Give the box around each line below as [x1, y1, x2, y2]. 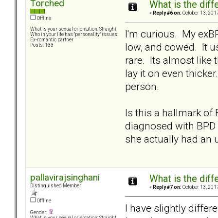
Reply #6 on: [153, 10, 182, 16]
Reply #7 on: [153, 184, 182, 190]
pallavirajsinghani [30, 172, 100, 183]
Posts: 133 [30, 42, 54, 48]
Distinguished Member [30, 183, 81, 189]
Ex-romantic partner [30, 37, 73, 43]
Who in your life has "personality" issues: [30, 32, 118, 37]
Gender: [30, 210, 48, 216]
